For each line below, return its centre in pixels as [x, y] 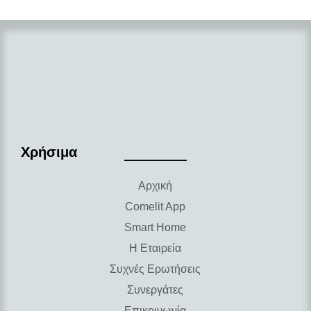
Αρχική [155, 185]
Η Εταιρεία [155, 248]
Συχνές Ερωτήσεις [155, 269]
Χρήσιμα [49, 152]
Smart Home [155, 227]
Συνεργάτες [155, 289]
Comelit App [155, 206]
